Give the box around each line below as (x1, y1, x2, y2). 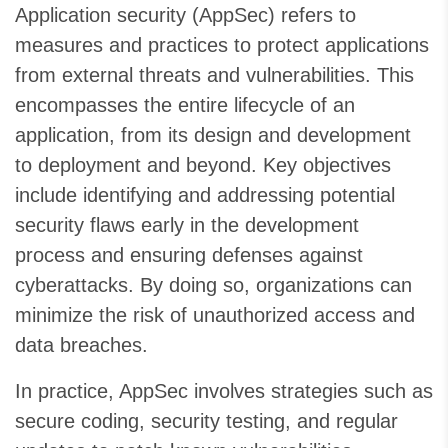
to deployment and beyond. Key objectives (15, 154, 391, 177)
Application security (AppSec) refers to (15, 4, 356, 27)
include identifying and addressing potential (15, 184, 395, 207)
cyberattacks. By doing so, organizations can (15, 274, 412, 297)
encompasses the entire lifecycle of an (15, 94, 355, 117)
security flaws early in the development (15, 214, 359, 237)
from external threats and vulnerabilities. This (15, 64, 414, 87)
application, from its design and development (15, 124, 411, 147)
